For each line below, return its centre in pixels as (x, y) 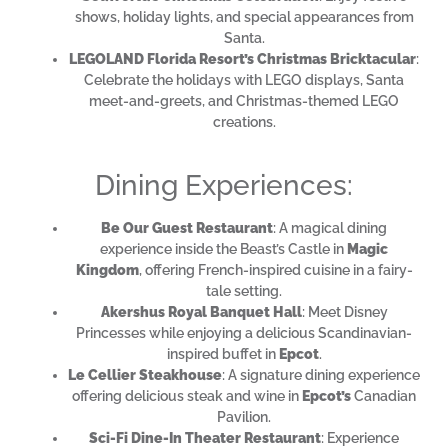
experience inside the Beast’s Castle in (223, 248)
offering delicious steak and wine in (187, 395)
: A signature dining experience (321, 374)
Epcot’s (326, 395)
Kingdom (107, 269)
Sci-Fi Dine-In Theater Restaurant (205, 437)
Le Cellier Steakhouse (145, 374)
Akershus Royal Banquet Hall (201, 311)
